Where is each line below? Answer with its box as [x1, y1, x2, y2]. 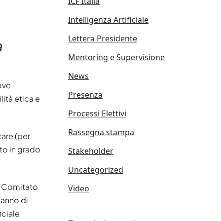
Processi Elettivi [68, 108, 126, 119]
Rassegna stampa [68, 127, 134, 138]
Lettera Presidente [68, 33, 137, 44]
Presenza [68, 89, 103, 100]
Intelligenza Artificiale [68, 14, 148, 25]
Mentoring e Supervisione [68, 52, 165, 63]
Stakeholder [68, 146, 113, 156]
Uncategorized [68, 164, 123, 175]
